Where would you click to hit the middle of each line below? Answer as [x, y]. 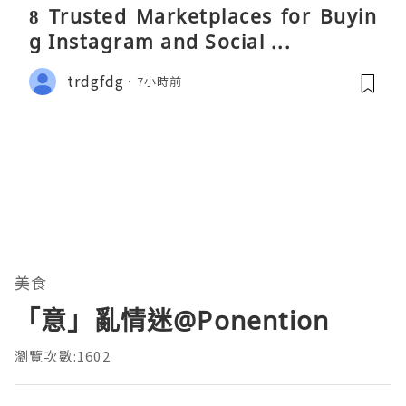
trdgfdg [96, 81]
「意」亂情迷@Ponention [172, 319]
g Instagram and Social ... [160, 41]
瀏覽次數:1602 [63, 355]
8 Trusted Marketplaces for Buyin [203, 16]
